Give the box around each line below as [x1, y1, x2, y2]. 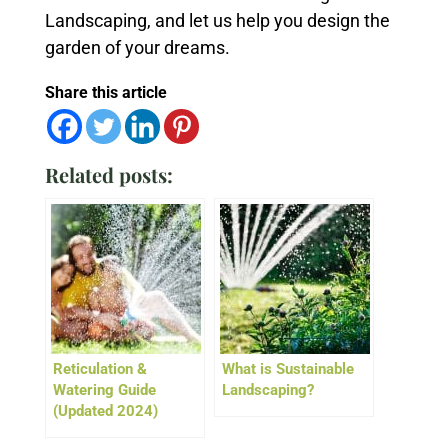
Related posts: [44, 161, 173, 188]
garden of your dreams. [44, 37, 230, 58]
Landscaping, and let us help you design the [44, 10, 390, 31]
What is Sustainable [221, 360, 354, 378]
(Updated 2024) [52, 402, 158, 420]
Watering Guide [52, 381, 156, 399]
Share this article [44, 83, 167, 102]
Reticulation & [52, 360, 147, 378]
